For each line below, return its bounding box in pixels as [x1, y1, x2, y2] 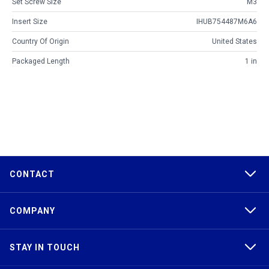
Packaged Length [12, 57, 70, 66]
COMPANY [10, 206, 55, 216]
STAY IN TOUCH [10, 243, 80, 253]
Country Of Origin [12, 37, 69, 46]
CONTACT [10, 169, 55, 180]
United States [212, 37, 257, 46]
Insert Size [12, 17, 47, 26]
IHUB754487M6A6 [196, 17, 257, 26]
